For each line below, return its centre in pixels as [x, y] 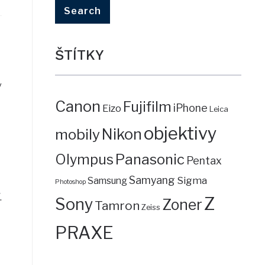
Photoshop [70, 182]
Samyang [152, 180]
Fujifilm [147, 106]
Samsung [107, 180]
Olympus [84, 159]
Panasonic [150, 159]
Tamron [117, 205]
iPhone [190, 108]
